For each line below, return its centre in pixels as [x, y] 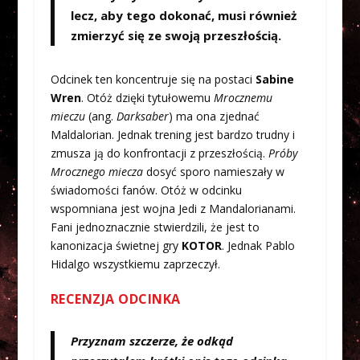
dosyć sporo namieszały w [213, 171]
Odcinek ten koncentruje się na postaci [153, 79]
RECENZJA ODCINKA [115, 299]
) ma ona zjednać [214, 116]
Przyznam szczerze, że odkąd [151, 341]
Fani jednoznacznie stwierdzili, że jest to [155, 227]
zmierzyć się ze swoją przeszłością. [176, 35]
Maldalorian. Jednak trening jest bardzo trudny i [172, 134]
